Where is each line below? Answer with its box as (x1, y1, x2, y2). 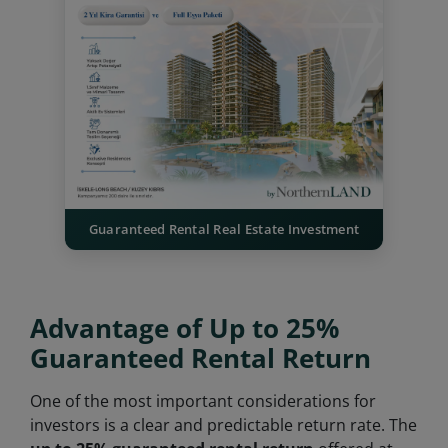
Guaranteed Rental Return (30, 340, 371, 376)
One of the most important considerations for (30, 389, 376, 412)
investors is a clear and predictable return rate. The (30, 413, 417, 436)
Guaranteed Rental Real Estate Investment (88, 219, 360, 238)
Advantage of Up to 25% (30, 310, 339, 346)
